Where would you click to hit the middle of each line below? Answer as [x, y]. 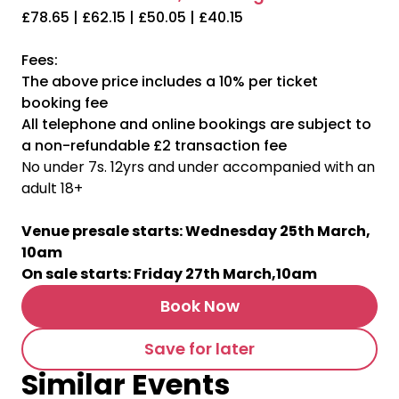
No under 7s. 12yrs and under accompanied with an [198, 167]
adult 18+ [54, 188]
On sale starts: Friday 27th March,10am [169, 274]
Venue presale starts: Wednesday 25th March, [196, 231]
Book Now [199, 306]
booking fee [65, 103]
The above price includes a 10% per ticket [170, 81]
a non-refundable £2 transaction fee [154, 146]
